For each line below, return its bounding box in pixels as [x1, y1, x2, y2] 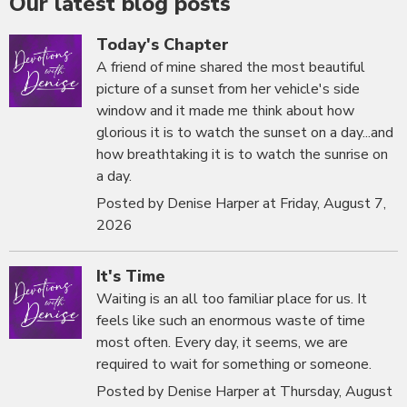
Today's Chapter [96, 34, 229, 56]
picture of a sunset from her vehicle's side [96, 79, 360, 100]
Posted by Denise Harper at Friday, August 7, [96, 194, 386, 214]
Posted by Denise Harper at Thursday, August [96, 382, 392, 402]
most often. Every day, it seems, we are [96, 333, 348, 353]
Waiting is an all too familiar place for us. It [96, 289, 367, 310]
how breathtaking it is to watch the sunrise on [96, 144, 388, 165]
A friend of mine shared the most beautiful [96, 57, 365, 78]
